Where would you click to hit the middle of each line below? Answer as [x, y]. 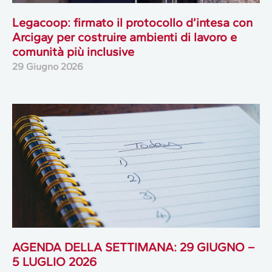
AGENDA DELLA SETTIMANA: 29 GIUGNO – [133, 247]
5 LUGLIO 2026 [54, 262]
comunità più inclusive [73, 52]
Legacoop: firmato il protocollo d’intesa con [132, 23]
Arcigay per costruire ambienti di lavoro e [124, 37]
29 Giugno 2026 [48, 67]
